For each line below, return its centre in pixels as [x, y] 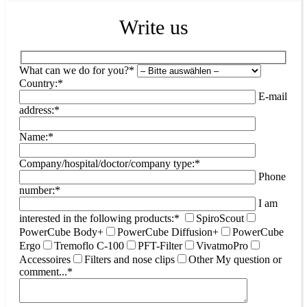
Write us [153, 27]
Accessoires [45, 259]
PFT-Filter [160, 245]
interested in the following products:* [99, 218]
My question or [249, 259]
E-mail [273, 96]
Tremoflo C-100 [89, 245]
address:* [39, 110]
